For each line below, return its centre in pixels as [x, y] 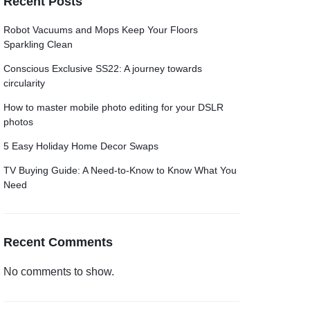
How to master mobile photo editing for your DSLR [114, 107]
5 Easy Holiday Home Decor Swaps [81, 146]
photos [19, 122]
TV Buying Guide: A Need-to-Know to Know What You [120, 170]
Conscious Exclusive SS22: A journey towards [103, 69]
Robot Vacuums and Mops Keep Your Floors [101, 30]
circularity [25, 83]
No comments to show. [59, 272]
